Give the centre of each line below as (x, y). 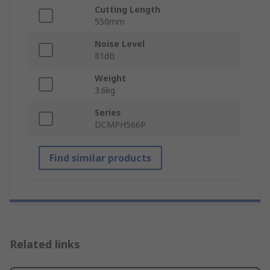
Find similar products (100, 158)
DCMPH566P (120, 125)
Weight (110, 78)
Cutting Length (127, 10)
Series (108, 113)
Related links (45, 244)
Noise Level (120, 44)
